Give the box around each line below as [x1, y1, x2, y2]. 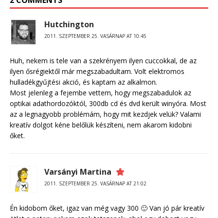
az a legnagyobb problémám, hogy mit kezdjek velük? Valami [10, 109, 201, 119]
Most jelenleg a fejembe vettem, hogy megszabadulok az [10, 88, 191, 98]
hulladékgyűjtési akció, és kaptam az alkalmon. [10, 77, 157, 87]
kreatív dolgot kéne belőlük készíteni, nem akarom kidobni [10, 120, 192, 130]
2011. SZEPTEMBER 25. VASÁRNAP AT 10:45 [44, 33, 146, 40]
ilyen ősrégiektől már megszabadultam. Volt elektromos [10, 67, 184, 76]
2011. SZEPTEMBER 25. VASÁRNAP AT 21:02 [44, 180, 146, 187]
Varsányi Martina [44, 166, 111, 178]
